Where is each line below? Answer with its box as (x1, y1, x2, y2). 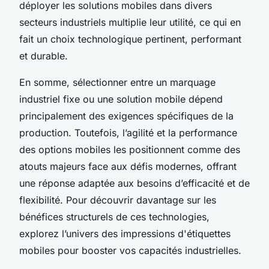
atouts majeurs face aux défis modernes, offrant (19, 160, 237, 172)
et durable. (19, 49, 68, 62)
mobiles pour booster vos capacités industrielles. (19, 244, 241, 256)
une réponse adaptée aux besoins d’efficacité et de (19, 177, 250, 189)
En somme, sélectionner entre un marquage (19, 76, 216, 88)
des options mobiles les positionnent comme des (19, 143, 240, 156)
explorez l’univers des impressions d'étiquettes (19, 227, 231, 240)
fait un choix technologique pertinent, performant (19, 32, 241, 45)
